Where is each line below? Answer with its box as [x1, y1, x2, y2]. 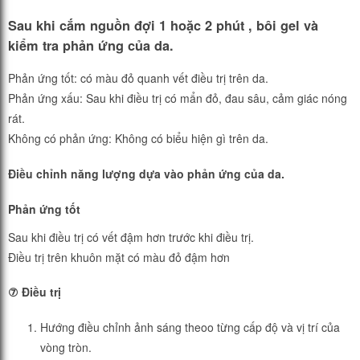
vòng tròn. [40, 338, 92, 355]
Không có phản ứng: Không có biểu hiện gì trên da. [8, 130, 268, 147]
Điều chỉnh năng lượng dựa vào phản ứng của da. [8, 165, 284, 182]
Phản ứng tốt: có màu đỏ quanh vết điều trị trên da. [8, 70, 268, 87]
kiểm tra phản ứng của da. [8, 35, 174, 55]
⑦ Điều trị [8, 284, 61, 301]
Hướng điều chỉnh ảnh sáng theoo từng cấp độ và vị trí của [40, 318, 340, 335]
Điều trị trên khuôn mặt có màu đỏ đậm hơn [8, 248, 230, 265]
